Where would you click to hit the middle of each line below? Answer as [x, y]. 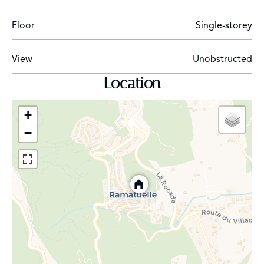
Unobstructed [222, 59]
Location [132, 83]
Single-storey [224, 25]
